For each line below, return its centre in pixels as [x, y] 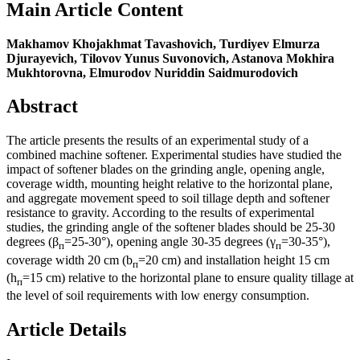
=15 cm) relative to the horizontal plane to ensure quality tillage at [188, 277]
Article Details [66, 329]
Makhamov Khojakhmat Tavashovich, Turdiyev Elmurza [163, 43]
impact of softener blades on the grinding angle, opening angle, [166, 170]
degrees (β [33, 242]
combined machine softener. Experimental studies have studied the [174, 155]
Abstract [42, 106]
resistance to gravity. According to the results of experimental [160, 213]
